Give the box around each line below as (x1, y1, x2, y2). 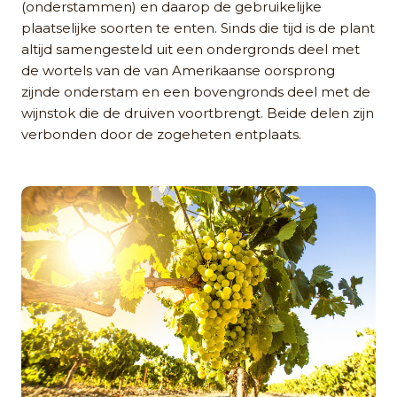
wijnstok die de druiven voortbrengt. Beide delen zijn (21, 104, 374, 121)
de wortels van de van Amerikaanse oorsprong (21, 61, 335, 79)
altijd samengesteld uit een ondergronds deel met (21, 40, 360, 58)
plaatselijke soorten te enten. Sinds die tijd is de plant (21, 19, 375, 36)
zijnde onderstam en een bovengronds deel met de (21, 82, 370, 100)
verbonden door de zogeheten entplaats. (21, 125, 301, 143)
